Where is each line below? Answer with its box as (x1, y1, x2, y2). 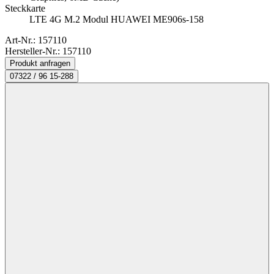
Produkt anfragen (10, 59, 70, 68)
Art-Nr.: (5, 35, 38, 46)
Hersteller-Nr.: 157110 (5, 46, 91, 57)
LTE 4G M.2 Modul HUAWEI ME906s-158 (29, 14, 204, 25)
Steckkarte (5, 3, 45, 14)
